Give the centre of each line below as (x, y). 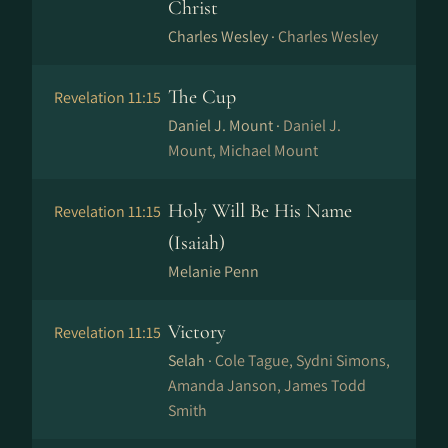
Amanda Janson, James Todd (267, 385)
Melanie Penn (213, 271)
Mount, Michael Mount (243, 150)
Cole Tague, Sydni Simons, (302, 360)
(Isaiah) (196, 243)
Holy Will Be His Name (260, 211)
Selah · (191, 360)
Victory (197, 332)
